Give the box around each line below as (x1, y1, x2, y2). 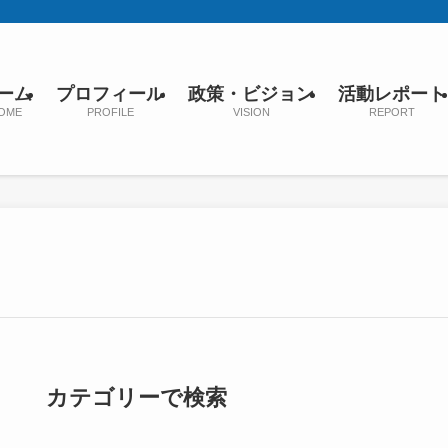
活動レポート (338, 83, 446, 104)
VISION (232, 105, 270, 118)
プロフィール (56, 83, 164, 104)
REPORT (369, 105, 415, 118)
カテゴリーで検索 (46, 385, 227, 410)
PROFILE (86, 105, 134, 118)
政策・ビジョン (188, 83, 314, 104)
